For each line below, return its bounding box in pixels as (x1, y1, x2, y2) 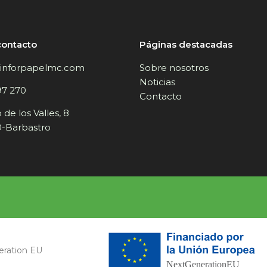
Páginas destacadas (139, 38, 232, 50)
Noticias (139, 76, 175, 88)
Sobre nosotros (139, 61, 209, 73)
